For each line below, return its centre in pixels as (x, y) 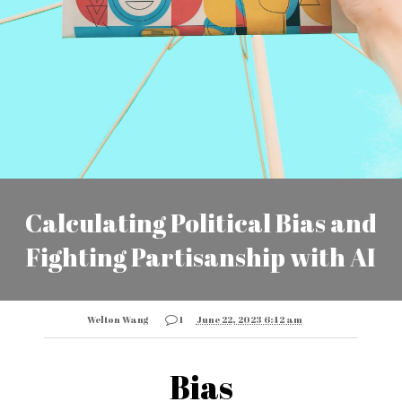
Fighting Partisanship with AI (201, 257)
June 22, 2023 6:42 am (249, 320)
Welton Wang (118, 320)
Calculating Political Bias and (201, 223)
